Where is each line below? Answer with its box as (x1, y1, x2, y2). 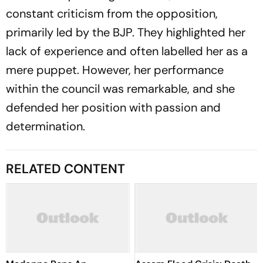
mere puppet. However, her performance (6, 62, 224, 77)
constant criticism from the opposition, (6, 6, 218, 21)
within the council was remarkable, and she (6, 81, 235, 96)
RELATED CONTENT (6, 160, 125, 177)
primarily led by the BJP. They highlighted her (6, 25, 245, 40)
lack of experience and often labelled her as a (6, 43, 248, 59)
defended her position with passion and (6, 100, 221, 115)
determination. (6, 119, 85, 134)
